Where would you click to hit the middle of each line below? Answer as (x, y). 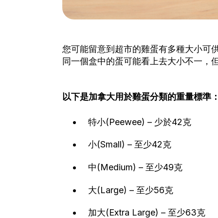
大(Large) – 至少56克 (129, 190)
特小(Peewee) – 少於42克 (138, 122)
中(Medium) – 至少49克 (134, 167)
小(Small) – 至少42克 (128, 145)
